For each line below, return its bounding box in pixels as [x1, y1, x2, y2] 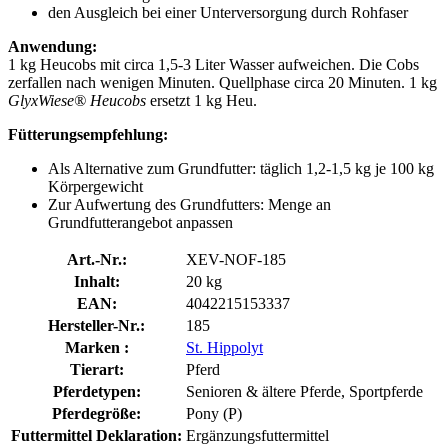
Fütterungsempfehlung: [8, 125, 168, 143]
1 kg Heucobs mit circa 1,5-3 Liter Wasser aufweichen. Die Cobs [8, 55, 419, 73]
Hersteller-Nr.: [48, 316, 145, 334]
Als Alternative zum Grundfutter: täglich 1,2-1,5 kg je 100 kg [48, 159, 434, 177]
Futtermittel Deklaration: [11, 426, 182, 444]
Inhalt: [73, 272, 120, 290]
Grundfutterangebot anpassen [48, 213, 233, 231]
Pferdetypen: [52, 382, 141, 400]
